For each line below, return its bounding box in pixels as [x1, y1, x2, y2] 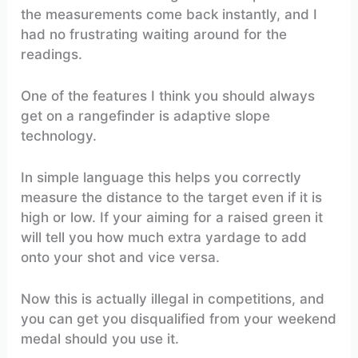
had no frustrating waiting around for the [21, 26, 288, 42]
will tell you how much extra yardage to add [21, 229, 308, 246]
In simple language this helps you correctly [21, 169, 302, 186]
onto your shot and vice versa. [21, 249, 221, 266]
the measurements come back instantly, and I [21, 6, 318, 22]
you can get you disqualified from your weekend [21, 311, 337, 328]
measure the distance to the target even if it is [21, 189, 323, 206]
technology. [21, 127, 97, 144]
